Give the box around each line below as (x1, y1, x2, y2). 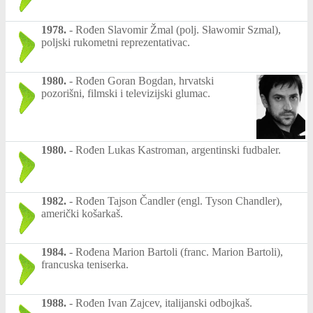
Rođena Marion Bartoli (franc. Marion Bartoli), (75, 246, 283, 259)
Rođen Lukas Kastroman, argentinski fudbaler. (75, 144, 281, 156)
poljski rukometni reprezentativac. (41, 36, 190, 48)
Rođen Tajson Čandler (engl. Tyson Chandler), (75, 195, 282, 208)
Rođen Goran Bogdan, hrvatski (75, 74, 214, 87)
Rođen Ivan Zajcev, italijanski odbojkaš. (75, 297, 252, 310)
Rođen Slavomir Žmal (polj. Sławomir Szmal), (75, 23, 281, 36)
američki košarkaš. (41, 208, 123, 220)
